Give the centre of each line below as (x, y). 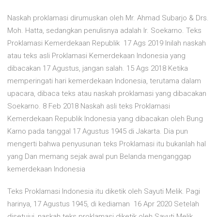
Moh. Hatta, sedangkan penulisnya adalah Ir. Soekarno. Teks (104, 31)
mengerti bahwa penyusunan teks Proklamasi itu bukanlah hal (107, 144)
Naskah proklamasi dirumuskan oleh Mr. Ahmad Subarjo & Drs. (108, 18)
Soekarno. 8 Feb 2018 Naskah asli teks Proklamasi (89, 106)
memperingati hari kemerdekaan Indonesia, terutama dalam (104, 81)
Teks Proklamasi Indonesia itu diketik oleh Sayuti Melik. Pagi (104, 192)
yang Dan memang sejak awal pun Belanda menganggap (99, 157)
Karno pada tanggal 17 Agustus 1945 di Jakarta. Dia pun (98, 132)
